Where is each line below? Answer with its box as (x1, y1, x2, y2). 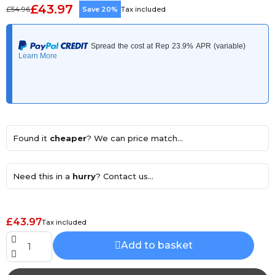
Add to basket (120, 239, 193, 251)
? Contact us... (96, 171, 153, 181)
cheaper (50, 133, 87, 143)
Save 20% (82, 5, 118, 14)
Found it (13, 133, 50, 143)
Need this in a (13, 171, 72, 181)
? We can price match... (87, 133, 183, 143)
